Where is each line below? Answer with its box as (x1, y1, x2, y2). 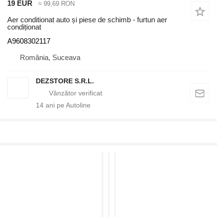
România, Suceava (20, 53, 80, 62)
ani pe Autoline (44, 101, 91, 109)
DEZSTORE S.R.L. (36, 77, 94, 85)
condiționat (7, 23, 41, 31)
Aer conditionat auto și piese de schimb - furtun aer (7, 15, 167, 24)
